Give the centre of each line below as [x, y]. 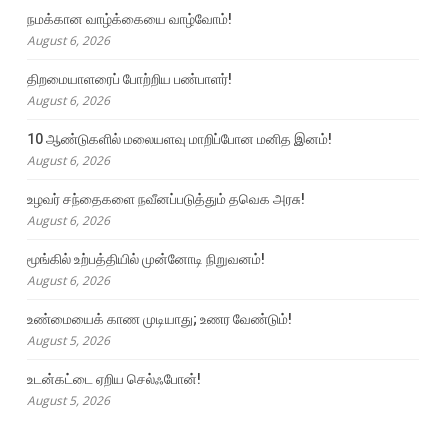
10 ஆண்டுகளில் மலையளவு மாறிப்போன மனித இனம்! [179, 139]
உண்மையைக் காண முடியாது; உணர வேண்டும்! [159, 319]
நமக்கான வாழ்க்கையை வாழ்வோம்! [129, 19]
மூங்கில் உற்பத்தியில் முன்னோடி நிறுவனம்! [145, 259]
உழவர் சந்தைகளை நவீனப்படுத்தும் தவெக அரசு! [165, 199]
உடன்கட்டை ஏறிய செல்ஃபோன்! [113, 379]
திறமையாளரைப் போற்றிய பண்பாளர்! [129, 79]
